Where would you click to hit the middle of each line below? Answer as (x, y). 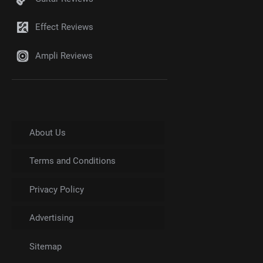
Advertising (51, 218)
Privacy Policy (57, 189)
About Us (48, 132)
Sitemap (45, 246)
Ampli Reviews (64, 55)
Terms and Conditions (73, 161)
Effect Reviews (64, 27)
